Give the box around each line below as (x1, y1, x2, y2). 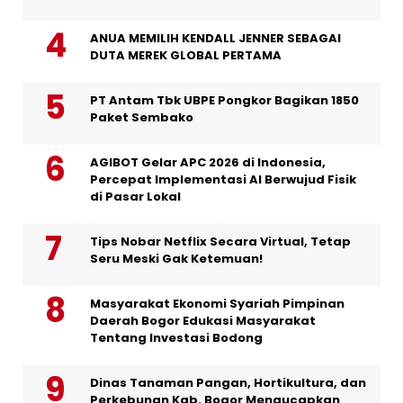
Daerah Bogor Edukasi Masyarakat (90, 312, 316, 330)
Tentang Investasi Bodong (90, 329, 263, 347)
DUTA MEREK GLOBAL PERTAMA (90, 47, 282, 65)
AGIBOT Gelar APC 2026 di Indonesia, (90, 154, 326, 172)
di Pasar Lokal (90, 188, 181, 206)
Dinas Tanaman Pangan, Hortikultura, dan (90, 374, 366, 392)
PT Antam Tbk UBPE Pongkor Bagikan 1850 (90, 92, 359, 110)
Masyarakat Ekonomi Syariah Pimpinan (90, 295, 345, 313)
